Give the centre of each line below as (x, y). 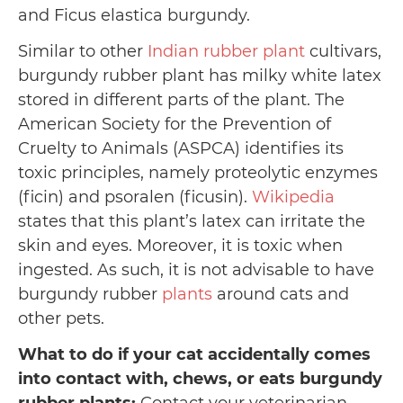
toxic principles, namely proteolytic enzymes (198, 172)
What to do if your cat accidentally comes (194, 355)
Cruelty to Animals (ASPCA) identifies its (181, 148)
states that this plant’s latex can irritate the (192, 221)
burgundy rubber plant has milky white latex (200, 75)
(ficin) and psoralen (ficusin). (135, 197)
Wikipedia (293, 197)
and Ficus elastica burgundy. (136, 15)
